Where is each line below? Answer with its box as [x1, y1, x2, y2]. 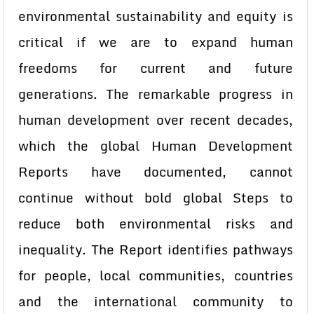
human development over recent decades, [18, 109, 293, 130]
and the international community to [18, 291, 293, 312]
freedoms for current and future [18, 57, 293, 78]
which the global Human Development [18, 135, 293, 156]
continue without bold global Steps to [18, 187, 293, 208]
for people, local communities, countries [18, 265, 293, 286]
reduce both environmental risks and [18, 213, 293, 234]
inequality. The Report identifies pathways [18, 239, 293, 260]
